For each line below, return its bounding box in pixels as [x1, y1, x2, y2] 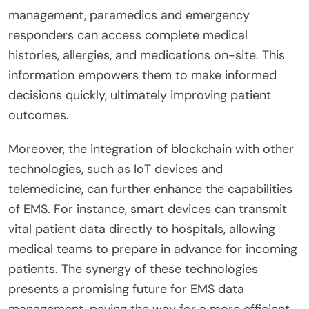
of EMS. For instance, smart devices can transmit [8, 200, 287, 217]
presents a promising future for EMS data [8, 280, 244, 297]
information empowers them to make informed [8, 66, 277, 83]
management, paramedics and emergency [8, 6, 250, 23]
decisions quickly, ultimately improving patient [8, 86, 271, 103]
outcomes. [8, 106, 69, 123]
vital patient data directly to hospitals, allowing [8, 220, 275, 237]
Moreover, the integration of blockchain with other [8, 140, 294, 157]
